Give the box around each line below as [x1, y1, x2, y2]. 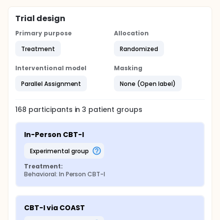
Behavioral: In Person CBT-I [24, 170, 106, 178]
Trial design [15, 13, 65, 24]
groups [114, 105, 142, 114]
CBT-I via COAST [24, 203, 85, 213]
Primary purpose [15, 29, 72, 37]
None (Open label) [120, 79, 176, 88]
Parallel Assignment [21, 79, 82, 88]
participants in [28, 105, 82, 114]
